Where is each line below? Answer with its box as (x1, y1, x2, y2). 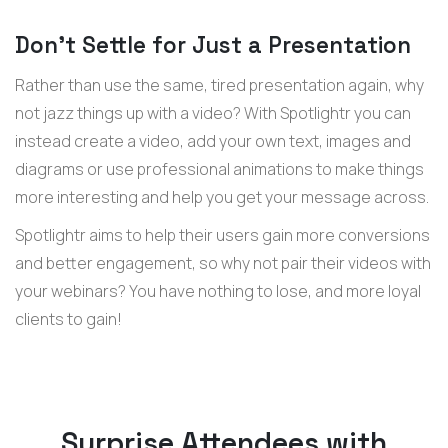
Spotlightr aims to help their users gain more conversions (15, 223, 430, 246)
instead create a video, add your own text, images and (15, 129, 411, 152)
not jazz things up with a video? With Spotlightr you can (15, 101, 411, 124)
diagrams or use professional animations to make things (15, 157, 424, 180)
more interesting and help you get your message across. (15, 185, 429, 208)
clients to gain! (15, 307, 122, 330)
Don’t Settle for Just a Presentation (15, 30, 411, 60)
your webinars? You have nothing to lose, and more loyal (15, 279, 421, 302)
